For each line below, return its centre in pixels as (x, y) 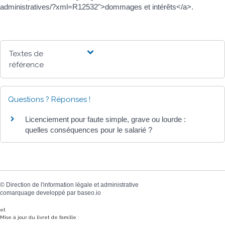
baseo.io (89, 193)
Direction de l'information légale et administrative (72, 185)
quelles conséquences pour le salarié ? (89, 130)
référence (27, 65)
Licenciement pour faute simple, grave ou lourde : (105, 119)
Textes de (26, 54)
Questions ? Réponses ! (49, 99)
